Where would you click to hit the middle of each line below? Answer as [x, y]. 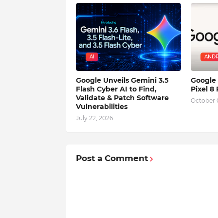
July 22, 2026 [94, 118]
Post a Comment [112, 158]
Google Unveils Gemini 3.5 [122, 81]
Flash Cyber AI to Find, [116, 89]
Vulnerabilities [101, 107]
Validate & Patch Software [122, 98]
